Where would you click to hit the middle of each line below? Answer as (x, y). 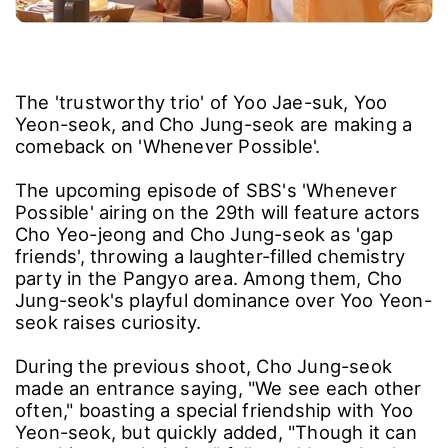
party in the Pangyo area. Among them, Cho (209, 277)
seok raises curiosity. (108, 321)
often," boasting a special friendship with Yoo (214, 409)
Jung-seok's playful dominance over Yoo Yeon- (223, 299)
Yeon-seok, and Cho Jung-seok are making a (214, 123)
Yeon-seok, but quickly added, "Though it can (216, 431)
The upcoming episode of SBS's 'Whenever (206, 189)
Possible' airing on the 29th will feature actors (218, 211)
